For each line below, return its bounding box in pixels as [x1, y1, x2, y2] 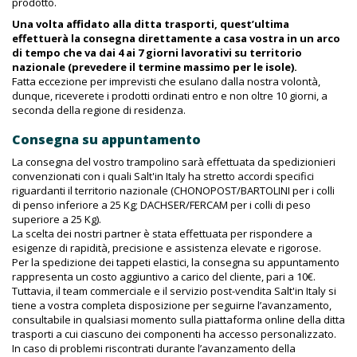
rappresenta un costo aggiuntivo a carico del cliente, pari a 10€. [12, 269, 316, 284]
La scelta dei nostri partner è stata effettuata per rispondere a [12, 226, 312, 241]
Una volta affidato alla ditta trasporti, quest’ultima [12, 17, 289, 31]
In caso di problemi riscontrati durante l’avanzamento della [12, 341, 296, 355]
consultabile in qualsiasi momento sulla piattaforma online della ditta [12, 312, 345, 327]
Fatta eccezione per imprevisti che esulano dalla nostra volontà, [12, 74, 320, 88]
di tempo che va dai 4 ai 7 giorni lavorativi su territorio [12, 45, 302, 60]
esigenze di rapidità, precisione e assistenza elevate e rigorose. [12, 241, 321, 255]
